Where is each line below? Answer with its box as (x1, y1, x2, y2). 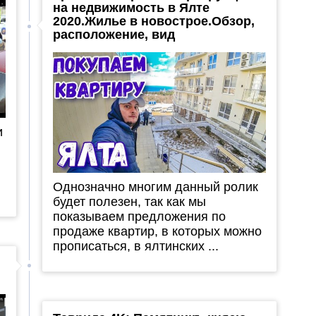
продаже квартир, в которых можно (52, 224, 262, 238)
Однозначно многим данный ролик (52, 179, 258, 194)
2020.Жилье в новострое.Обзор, (52, 14, 255, 29)
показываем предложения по (52, 209, 226, 224)
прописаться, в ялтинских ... (52, 238, 219, 253)
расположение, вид (52, 28, 175, 42)
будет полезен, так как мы (52, 194, 206, 209)
